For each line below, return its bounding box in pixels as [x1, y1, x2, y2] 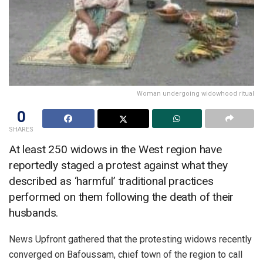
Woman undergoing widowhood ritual [137, 90, 254, 98]
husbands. [9, 206, 59, 220]
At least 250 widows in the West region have [9, 143, 222, 157]
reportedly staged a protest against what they [9, 159, 228, 173]
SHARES [9, 126, 33, 134]
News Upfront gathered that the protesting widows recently [9, 234, 252, 245]
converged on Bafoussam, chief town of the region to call [9, 249, 242, 261]
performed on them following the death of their [9, 190, 234, 204]
